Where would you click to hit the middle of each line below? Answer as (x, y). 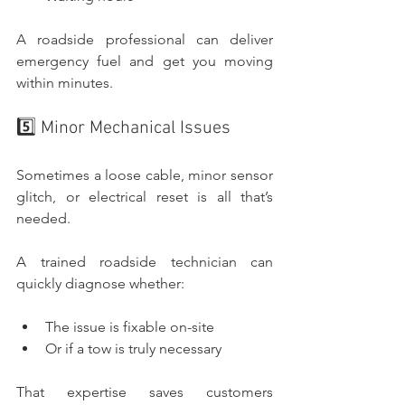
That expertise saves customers (145, 391)
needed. (43, 218)
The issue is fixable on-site (130, 326)
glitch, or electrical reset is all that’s (145, 196)
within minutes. (65, 82)
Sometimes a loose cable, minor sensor (145, 174)
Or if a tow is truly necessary (133, 348)
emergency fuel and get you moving (145, 61)
